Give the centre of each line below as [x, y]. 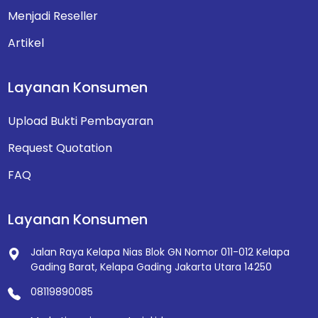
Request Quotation [60, 148]
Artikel [26, 43]
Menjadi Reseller [53, 16]
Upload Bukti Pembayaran [80, 121]
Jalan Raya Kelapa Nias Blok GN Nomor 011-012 [142, 252]
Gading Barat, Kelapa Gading [101, 267]
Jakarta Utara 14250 [221, 267]
